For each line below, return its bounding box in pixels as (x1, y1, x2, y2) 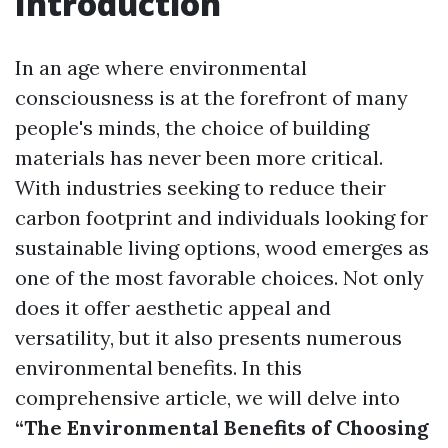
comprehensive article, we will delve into (15, 385, 400, 410)
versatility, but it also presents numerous (15, 325, 402, 350)
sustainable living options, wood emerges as (15, 235, 429, 260)
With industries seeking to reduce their (15, 175, 386, 200)
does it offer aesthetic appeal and (15, 295, 331, 320)
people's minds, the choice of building (15, 115, 369, 140)
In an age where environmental (15, 55, 307, 80)
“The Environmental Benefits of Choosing (15, 415, 429, 440)
